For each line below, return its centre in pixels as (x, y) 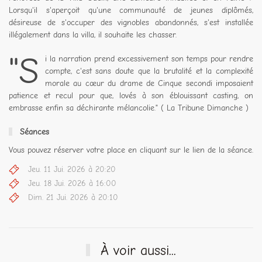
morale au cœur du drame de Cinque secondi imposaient (149, 83)
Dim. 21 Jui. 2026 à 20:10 (73, 197)
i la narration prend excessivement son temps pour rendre (149, 59)
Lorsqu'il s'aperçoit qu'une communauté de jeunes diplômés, (131, 10)
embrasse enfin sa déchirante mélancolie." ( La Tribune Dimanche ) (129, 108)
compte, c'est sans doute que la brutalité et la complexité (149, 71)
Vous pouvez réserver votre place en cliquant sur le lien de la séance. (131, 150)
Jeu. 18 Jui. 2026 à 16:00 (72, 183)
